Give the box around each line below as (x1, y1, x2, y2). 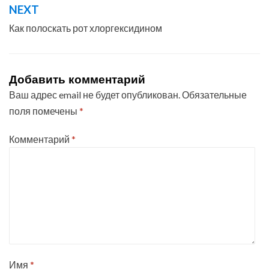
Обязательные (182, 88, 247, 100)
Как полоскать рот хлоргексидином (9, 22, 162, 34)
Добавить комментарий (9, 71, 145, 86)
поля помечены (9, 104, 79, 116)
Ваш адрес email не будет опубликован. (9, 88, 180, 100)
